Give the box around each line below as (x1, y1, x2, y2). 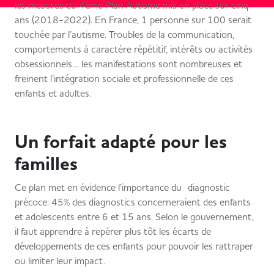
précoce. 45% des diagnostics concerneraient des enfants (15, 196, 251, 208)
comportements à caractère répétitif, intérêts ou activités (15, 43, 253, 55)
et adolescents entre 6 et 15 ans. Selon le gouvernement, (15, 210, 254, 223)
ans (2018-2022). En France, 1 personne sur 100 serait (15, 13, 251, 26)
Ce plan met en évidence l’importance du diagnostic (15, 181, 230, 193)
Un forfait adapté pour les (15, 130, 227, 154)
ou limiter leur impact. (15, 254, 111, 267)
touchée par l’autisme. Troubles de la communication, (15, 28, 234, 40)
